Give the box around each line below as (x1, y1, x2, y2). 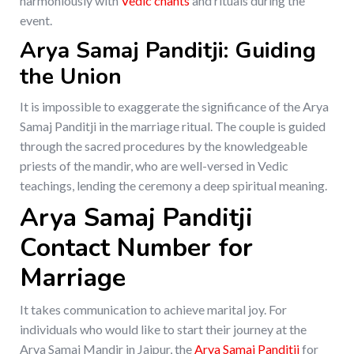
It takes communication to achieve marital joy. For (20, 302, 287, 318)
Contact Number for (20, 231, 253, 265)
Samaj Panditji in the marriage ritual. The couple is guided (20, 119, 326, 134)
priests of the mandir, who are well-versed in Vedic (20, 158, 288, 174)
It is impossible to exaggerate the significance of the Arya (20, 99, 329, 115)
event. (20, 13, 52, 28)
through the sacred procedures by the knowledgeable (20, 138, 307, 154)
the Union (20, 62, 122, 92)
